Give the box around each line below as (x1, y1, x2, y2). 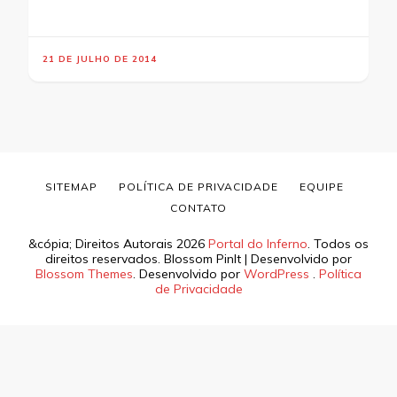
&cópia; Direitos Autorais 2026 (28, 236, 208, 253)
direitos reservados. (45, 251, 164, 268)
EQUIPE (299, 180, 344, 194)
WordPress (244, 266, 309, 283)
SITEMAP (44, 180, 97, 194)
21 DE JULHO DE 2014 (43, 53, 157, 66)
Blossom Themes (35, 266, 133, 283)
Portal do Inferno (208, 236, 307, 253)
